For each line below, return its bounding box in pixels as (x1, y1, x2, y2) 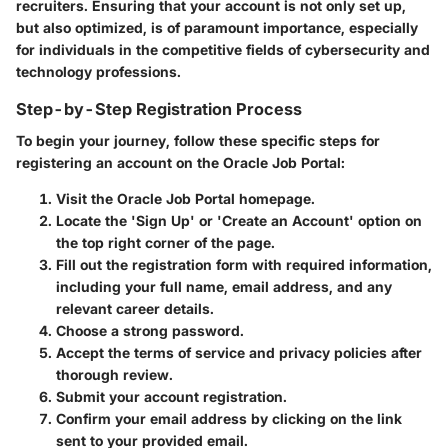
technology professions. (16, 62, 181, 80)
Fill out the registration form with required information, (56, 256, 432, 274)
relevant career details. (56, 300, 214, 318)
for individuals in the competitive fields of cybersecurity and (16, 40, 430, 58)
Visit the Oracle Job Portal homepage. (56, 190, 315, 208)
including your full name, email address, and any (56, 278, 392, 296)
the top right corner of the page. (56, 234, 275, 252)
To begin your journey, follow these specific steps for (16, 132, 380, 150)
